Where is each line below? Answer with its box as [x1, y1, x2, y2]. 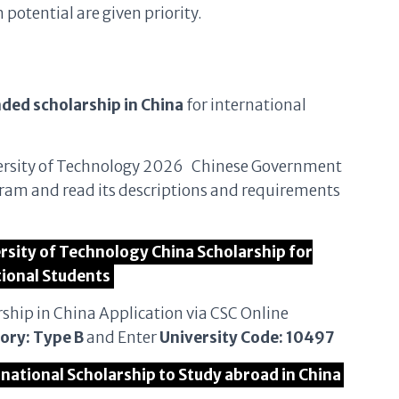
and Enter [84, 328, 159, 347]
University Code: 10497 [159, 328, 335, 347]
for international [183, 95, 306, 115]
